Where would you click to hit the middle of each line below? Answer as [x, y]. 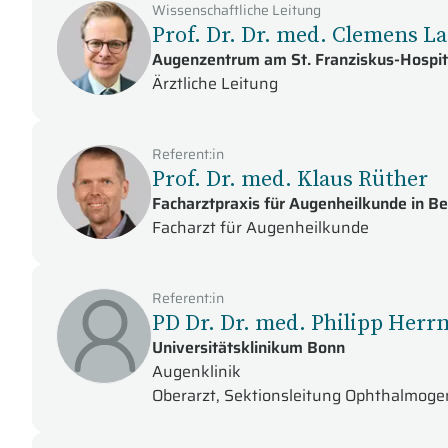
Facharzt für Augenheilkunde [260, 227]
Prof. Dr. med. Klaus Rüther [290, 178]
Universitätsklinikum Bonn [248, 347]
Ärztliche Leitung [215, 83]
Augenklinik [196, 371]
